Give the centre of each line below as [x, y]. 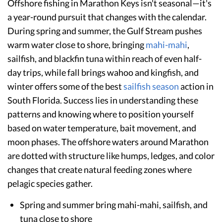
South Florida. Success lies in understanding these [103, 100]
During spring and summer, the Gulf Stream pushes [105, 30]
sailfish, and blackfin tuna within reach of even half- [105, 58]
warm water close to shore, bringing [77, 44]
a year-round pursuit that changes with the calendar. [107, 17]
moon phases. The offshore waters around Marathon [108, 141]
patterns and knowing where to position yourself [101, 114]
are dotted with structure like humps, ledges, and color [111, 155]
